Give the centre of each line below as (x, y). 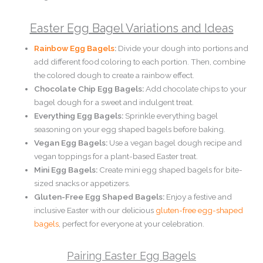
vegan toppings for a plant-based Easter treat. (116, 156)
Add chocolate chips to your (195, 89)
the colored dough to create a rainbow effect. (114, 75)
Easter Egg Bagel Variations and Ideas (131, 28)
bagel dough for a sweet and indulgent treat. (114, 102)
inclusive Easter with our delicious (95, 210)
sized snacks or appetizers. (84, 183)
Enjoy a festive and (198, 197)
